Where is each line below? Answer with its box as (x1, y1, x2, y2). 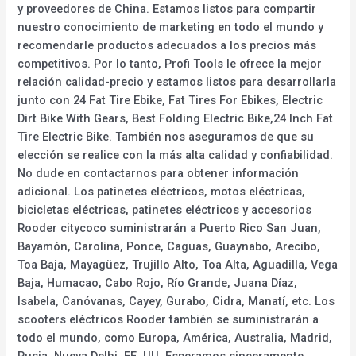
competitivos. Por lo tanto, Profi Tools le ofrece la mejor (17, 56, 323, 71)
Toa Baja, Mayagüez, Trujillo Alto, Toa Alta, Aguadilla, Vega (17, 257, 339, 272)
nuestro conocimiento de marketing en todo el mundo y (17, 19, 324, 34)
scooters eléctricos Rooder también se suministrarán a (17, 311, 319, 327)
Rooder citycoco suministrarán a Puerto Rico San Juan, (17, 220, 322, 235)
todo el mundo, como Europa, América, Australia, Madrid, (17, 330, 333, 345)
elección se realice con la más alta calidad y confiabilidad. (17, 147, 334, 162)
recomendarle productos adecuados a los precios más (17, 37, 317, 52)
